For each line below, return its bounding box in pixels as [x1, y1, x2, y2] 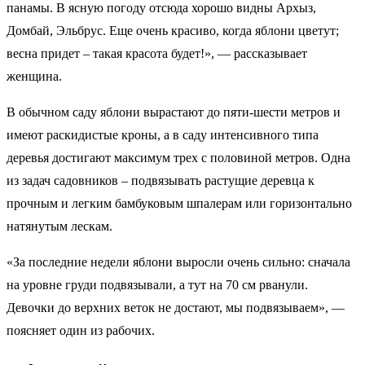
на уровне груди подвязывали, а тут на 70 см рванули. [7, 277, 308, 292]
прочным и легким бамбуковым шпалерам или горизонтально [7, 196, 352, 210]
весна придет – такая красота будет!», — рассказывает [7, 46, 307, 60]
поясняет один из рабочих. [7, 323, 155, 337]
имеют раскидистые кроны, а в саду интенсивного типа [7, 127, 319, 142]
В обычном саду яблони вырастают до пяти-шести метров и [7, 104, 341, 119]
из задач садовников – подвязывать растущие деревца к [7, 173, 314, 187]
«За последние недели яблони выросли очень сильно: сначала [7, 254, 350, 269]
